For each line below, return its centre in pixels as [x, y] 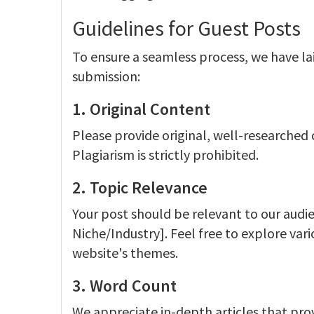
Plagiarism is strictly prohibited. [165, 155]
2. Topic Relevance [140, 187]
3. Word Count [124, 286]
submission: [106, 76]
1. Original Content [141, 109]
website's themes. [125, 253]
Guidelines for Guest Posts [186, 28]
